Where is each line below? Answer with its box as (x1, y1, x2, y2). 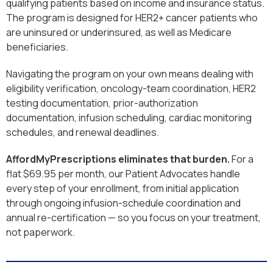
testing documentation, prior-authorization (6, 96, 198, 110)
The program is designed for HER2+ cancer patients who (6, 11, 258, 25)
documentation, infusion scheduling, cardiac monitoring (6, 111, 252, 125)
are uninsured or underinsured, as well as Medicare (6, 26, 232, 40)
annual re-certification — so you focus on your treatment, (6, 211, 261, 225)
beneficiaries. (6, 40, 68, 54)
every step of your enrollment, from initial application (6, 182, 239, 196)
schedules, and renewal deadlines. (6, 126, 159, 140)
